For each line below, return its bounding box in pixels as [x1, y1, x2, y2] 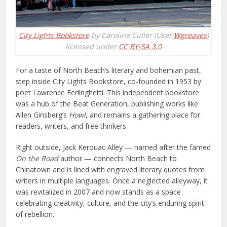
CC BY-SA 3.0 [119, 41, 162, 51]
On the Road [16, 153, 59, 163]
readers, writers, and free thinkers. [16, 121, 128, 131]
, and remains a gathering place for [86, 109, 201, 120]
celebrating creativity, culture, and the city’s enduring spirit [16, 198, 205, 208]
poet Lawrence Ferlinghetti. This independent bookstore [16, 87, 200, 97]
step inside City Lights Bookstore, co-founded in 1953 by [16, 76, 202, 86]
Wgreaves [173, 30, 207, 40]
